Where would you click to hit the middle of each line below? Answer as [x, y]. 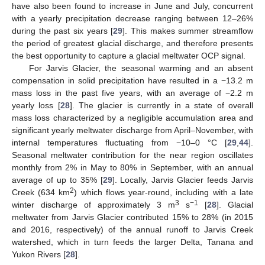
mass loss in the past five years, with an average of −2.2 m [132, 93]
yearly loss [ [36, 105]
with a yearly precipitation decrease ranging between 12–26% [132, 18]
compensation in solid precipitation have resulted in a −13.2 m [132, 80]
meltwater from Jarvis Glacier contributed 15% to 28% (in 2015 [132, 217]
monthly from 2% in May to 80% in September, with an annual [132, 167]
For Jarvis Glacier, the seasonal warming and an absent [141, 68]
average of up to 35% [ [57, 180]
